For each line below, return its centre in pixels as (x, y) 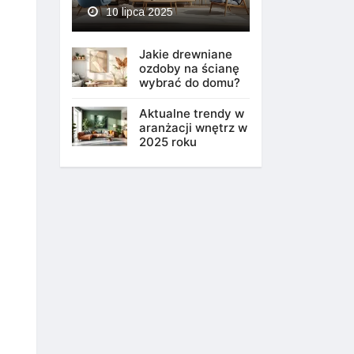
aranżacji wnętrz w (193, 128)
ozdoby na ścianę (189, 69)
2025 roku (168, 142)
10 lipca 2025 (138, 12)
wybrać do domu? (190, 83)
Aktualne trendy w (192, 114)
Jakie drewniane (186, 55)
